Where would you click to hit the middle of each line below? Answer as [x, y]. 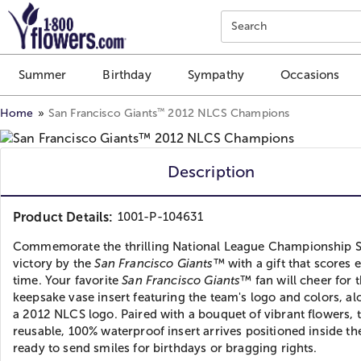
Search [249, 26]
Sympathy [216, 75]
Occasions [310, 75]
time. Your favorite [68, 280]
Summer [42, 75]
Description [211, 171]
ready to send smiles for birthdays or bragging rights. [165, 348]
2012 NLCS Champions [227, 113]
